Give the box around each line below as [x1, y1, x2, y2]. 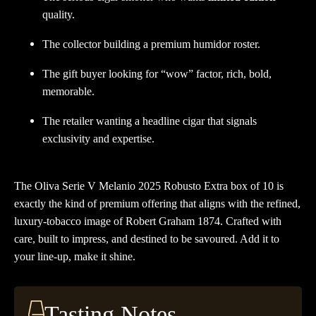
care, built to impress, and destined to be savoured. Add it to [14, 233, 279, 245]
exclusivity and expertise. [42, 133, 154, 145]
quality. [42, 8, 75, 20]
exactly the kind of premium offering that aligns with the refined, [14, 197, 300, 209]
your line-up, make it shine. [14, 250, 135, 262]
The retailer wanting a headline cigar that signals [42, 115, 257, 127]
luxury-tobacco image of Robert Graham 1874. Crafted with [14, 215, 281, 227]
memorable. [42, 85, 95, 97]
